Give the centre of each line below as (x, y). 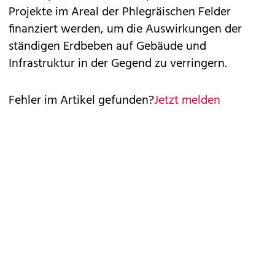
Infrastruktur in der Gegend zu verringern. (118, 64)
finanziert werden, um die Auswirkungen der (125, 30)
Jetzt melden (187, 101)
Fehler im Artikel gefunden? (81, 101)
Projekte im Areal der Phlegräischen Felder (120, 13)
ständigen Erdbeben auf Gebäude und (107, 47)
